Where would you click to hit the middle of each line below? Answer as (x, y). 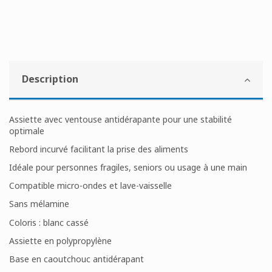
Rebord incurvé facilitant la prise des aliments (99, 149)
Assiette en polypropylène (60, 240)
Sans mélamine (39, 204)
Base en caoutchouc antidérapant (76, 259)
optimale (27, 131)
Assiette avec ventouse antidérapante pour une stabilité (121, 119)
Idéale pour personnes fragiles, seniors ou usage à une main (128, 168)
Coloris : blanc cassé (49, 222)
